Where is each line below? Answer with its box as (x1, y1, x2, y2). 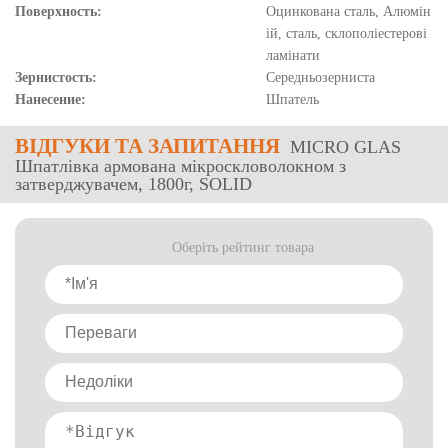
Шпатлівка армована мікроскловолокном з (15, 156, 346, 176)
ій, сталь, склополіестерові (265, 26, 427, 41)
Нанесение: (15, 92, 86, 107)
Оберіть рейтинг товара (172, 240, 314, 255)
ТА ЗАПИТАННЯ (110, 134, 280, 158)
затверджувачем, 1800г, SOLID (15, 174, 252, 194)
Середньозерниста (265, 70, 375, 85)
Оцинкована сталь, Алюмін (265, 4, 431, 19)
